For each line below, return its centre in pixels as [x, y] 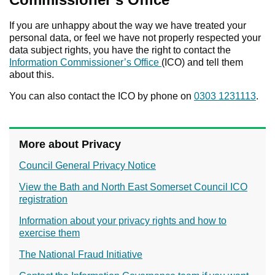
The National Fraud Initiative [81, 255]
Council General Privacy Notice [87, 166]
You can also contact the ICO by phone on [102, 96]
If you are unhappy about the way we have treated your [128, 26]
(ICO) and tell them [202, 63]
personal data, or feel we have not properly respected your [135, 38]
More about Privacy [70, 145]
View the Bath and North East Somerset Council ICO [133, 187]
